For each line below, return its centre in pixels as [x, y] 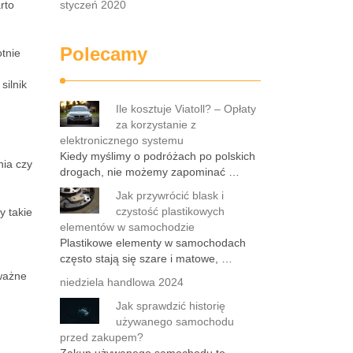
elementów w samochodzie [127, 227]
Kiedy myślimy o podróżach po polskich [158, 156]
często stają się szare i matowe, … [146, 258]
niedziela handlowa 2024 [122, 282]
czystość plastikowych [170, 211]
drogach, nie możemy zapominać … [150, 172]
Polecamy [104, 54]
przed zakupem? [102, 337]
